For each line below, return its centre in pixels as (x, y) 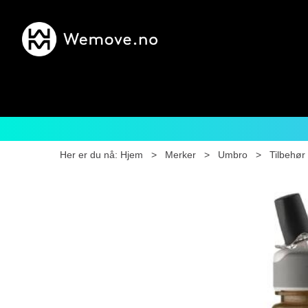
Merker (180, 155)
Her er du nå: (89, 155)
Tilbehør (287, 155)
